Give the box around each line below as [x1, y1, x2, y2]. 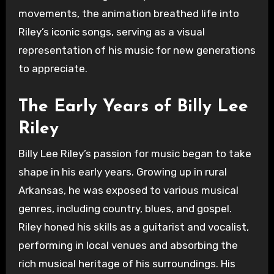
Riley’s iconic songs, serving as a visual [18, 26, 205, 39]
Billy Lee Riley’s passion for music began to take [18, 147, 251, 160]
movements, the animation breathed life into [18, 7, 239, 20]
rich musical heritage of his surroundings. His [18, 257, 235, 270]
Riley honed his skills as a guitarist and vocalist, [18, 220, 249, 233]
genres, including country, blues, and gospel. [18, 202, 232, 215]
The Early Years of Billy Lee [18, 98, 248, 116]
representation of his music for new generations [18, 44, 256, 57]
